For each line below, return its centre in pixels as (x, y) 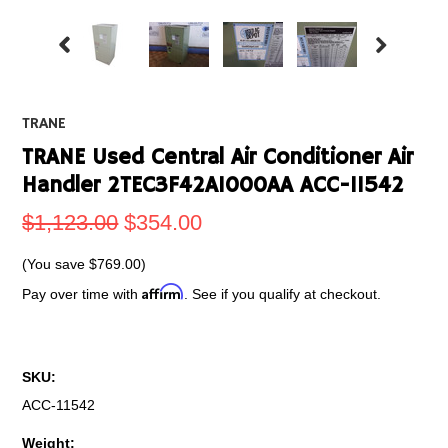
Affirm (163, 291)
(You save (56, 264)
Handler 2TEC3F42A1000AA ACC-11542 (213, 186)
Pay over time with (82, 294)
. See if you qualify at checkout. (283, 294)
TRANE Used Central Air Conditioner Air (218, 158)
